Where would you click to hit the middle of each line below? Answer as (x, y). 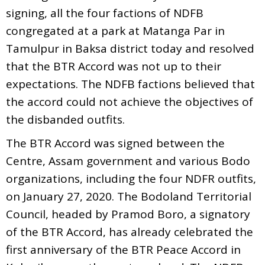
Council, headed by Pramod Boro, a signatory (128, 214)
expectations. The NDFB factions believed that (130, 84)
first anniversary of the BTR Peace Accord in (123, 249)
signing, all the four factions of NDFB (105, 13)
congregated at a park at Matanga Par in (115, 30)
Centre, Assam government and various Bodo (128, 161)
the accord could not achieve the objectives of (130, 101)
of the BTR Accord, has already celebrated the (130, 232)
